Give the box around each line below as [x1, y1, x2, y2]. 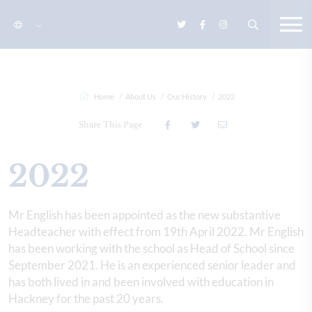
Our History [166, 92, 207, 101]
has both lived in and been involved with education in [8, 274, 274, 289]
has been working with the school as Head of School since [8, 241, 295, 256]
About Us [125, 92, 156, 101]
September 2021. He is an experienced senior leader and [8, 258, 296, 272]
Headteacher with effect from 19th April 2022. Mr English [8, 224, 304, 239]
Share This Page [78, 120, 142, 130]
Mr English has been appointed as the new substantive [8, 208, 281, 222]
